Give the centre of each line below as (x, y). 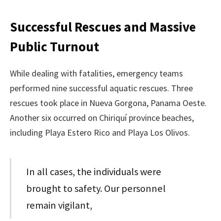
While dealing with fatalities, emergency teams (96, 73)
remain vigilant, (59, 205)
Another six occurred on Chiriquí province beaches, (102, 118)
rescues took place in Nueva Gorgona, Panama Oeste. (108, 103)
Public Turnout (55, 46)
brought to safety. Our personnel (96, 189)
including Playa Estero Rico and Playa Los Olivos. (100, 132)
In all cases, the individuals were (94, 172)
